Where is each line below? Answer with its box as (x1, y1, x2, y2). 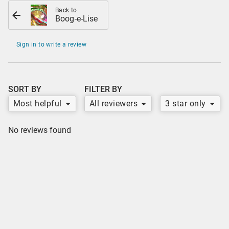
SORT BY (8, 84, 41, 95)
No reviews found (8, 125, 71, 135)
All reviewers (89, 99, 138, 109)
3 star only (165, 99, 206, 109)
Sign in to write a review (16, 41, 86, 49)
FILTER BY (84, 84, 122, 95)
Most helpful (13, 99, 62, 109)
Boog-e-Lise (55, 14, 98, 24)
